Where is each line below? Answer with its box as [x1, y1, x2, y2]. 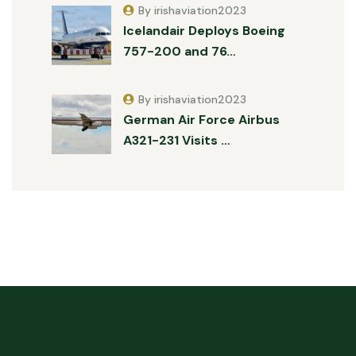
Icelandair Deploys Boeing [123, 22, 285, 39]
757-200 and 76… [123, 43, 235, 60]
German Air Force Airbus [123, 111, 280, 128]
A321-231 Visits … [123, 132, 230, 149]
